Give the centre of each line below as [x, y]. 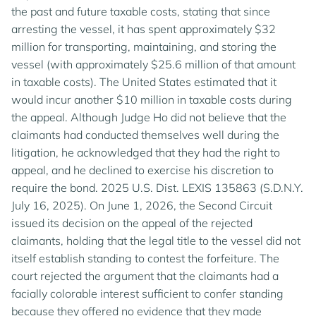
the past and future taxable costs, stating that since [141, 11]
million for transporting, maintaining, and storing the [144, 47]
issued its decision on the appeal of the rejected [132, 223]
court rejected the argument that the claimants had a [145, 276]
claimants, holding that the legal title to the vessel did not [156, 241]
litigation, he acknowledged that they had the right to [146, 152]
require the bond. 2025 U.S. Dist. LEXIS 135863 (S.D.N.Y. [157, 188]
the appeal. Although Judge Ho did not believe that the [149, 117]
